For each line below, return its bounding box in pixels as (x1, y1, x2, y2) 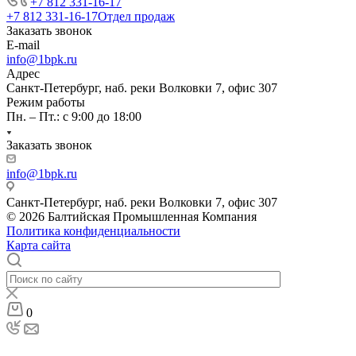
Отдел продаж (98, 9, 175, 23)
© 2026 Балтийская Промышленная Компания (6, 209, 257, 223)
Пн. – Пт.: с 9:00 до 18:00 (6, 109, 141, 123)
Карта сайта (6, 238, 71, 252)
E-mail (6, 37, 40, 52)
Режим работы (6, 95, 85, 109)
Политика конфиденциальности (6, 223, 180, 238)
